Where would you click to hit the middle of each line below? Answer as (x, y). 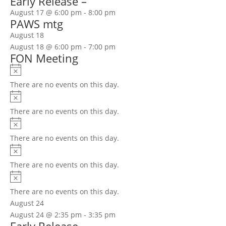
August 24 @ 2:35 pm (46, 215)
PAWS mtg (36, 23)
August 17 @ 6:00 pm (46, 12)
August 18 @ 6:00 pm (46, 46)
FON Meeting (44, 58)
